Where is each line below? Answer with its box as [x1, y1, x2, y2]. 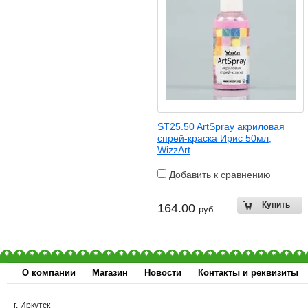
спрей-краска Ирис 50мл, [157, 133, 272, 144]
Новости [144, 267, 181, 278]
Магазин [92, 267, 128, 278]
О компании [22, 267, 76, 278]
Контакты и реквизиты [198, 267, 298, 278]
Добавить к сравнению [166, 169, 271, 180]
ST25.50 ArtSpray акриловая [157, 121, 285, 132]
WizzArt [157, 144, 190, 155]
